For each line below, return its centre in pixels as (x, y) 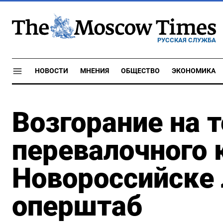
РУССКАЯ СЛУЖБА (187, 40)
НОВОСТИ (52, 71)
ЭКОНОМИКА (194, 71)
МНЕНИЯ (95, 71)
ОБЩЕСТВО (140, 71)
